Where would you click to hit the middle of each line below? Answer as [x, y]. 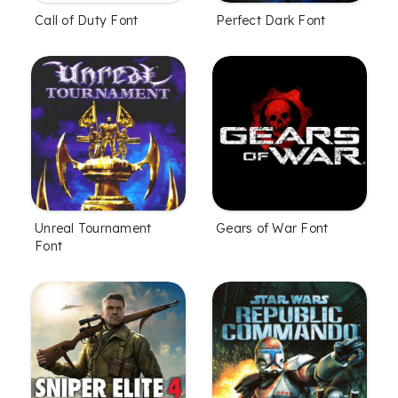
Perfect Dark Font [271, 20]
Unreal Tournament [93, 228]
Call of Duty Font [87, 20]
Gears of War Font [272, 228]
